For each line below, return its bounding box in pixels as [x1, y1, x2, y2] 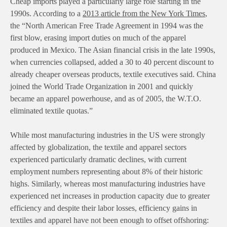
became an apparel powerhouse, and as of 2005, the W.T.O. [10, 94, 201, 103]
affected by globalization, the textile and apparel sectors [10, 143, 186, 152]
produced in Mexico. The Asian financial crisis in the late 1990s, [10, 46, 215, 55]
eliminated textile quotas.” [10, 106, 93, 116]
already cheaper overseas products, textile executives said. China [10, 70, 216, 79]
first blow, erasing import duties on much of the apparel [10, 33, 186, 43]
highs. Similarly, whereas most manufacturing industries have [10, 179, 205, 188]
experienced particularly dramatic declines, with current [10, 155, 186, 164]
